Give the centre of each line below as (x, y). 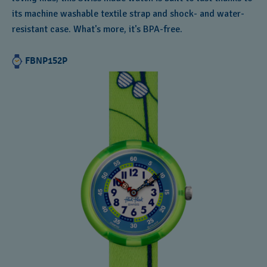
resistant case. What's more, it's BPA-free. (97, 29)
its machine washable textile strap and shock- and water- (128, 14)
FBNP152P (46, 61)
